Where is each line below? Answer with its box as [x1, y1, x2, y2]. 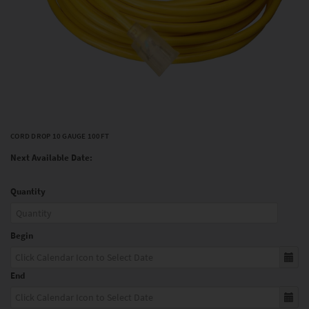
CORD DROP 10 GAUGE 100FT [10, 130, 109, 141]
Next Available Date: [10, 151, 92, 163]
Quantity [10, 186, 46, 198]
